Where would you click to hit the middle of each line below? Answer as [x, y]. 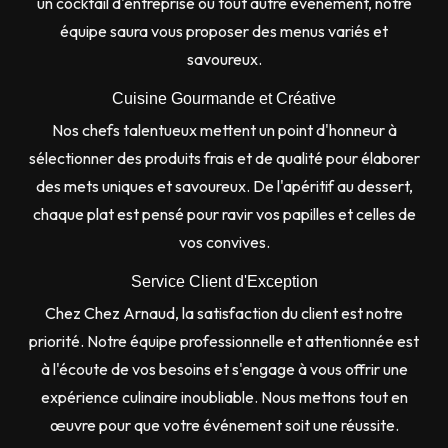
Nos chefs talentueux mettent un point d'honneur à [224, 129]
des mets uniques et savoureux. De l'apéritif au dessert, [224, 185]
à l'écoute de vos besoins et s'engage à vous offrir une [224, 368]
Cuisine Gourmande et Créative [224, 98]
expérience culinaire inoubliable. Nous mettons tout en [224, 396]
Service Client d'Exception [224, 281]
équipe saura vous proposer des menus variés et [224, 30]
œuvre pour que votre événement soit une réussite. [224, 424]
